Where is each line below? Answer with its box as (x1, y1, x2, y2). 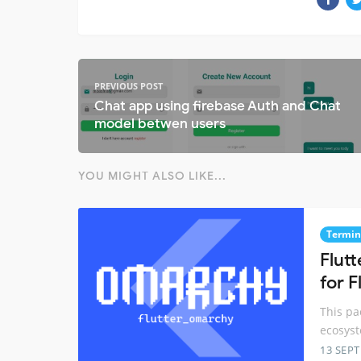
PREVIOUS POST (94, 79, 163, 92)
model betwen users (94, 114, 226, 132)
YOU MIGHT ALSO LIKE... (78, 168, 226, 183)
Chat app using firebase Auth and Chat (94, 97, 341, 114)
